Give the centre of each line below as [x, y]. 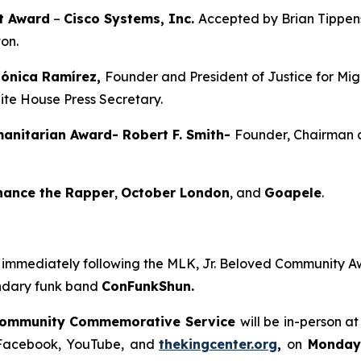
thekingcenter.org [218, 344]
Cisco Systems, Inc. [131, 18]
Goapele [293, 192]
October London [175, 192]
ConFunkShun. [148, 286]
